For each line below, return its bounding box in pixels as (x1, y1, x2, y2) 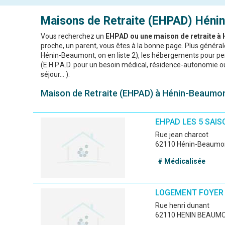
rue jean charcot (159, 131, 208, 139)
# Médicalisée (157, 157, 205, 165)
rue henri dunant (159, 201, 209, 209)
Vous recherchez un (40, 32, 105, 40)
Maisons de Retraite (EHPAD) (40, 14, 192, 28)
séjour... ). (40, 70, 70, 78)
